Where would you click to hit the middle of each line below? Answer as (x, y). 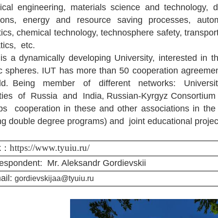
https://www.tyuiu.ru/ (49, 147)
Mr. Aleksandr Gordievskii (95, 163)
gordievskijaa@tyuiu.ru (54, 178)
